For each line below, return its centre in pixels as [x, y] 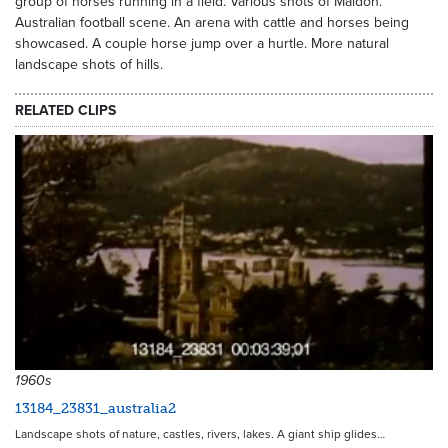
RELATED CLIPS [65, 110]
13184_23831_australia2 [95, 409]
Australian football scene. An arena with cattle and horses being [212, 22]
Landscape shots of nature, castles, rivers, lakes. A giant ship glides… [200, 434]
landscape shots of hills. [89, 64]
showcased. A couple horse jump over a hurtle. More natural [202, 43]
